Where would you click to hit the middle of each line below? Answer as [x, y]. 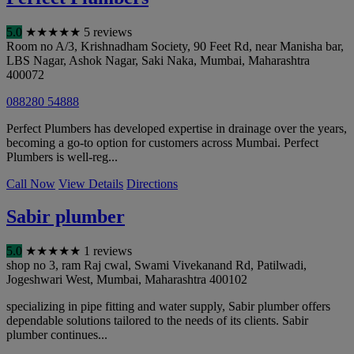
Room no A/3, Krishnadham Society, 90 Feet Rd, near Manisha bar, [175, 46]
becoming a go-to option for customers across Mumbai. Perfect [162, 142]
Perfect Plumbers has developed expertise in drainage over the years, [177, 128]
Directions [152, 183]
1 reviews [108, 251]
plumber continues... [57, 335]
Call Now [31, 183]
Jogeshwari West [48, 280]
